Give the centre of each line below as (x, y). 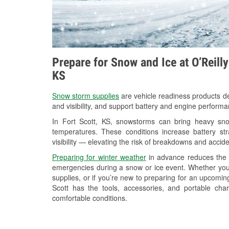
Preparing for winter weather (99, 157)
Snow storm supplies (86, 96)
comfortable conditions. (90, 198)
